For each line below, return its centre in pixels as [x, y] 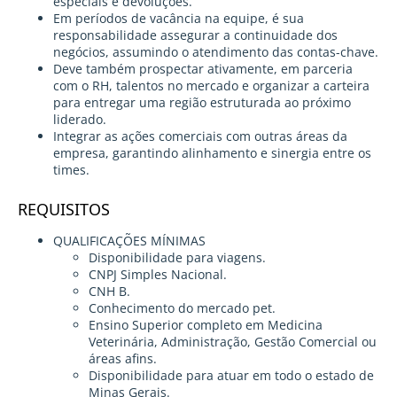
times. [71, 170]
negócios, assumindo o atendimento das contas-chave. [216, 52]
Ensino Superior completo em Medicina [206, 325]
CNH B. [109, 292]
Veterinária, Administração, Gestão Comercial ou [233, 342]
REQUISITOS [64, 210]
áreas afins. [123, 359]
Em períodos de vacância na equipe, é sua [179, 19]
